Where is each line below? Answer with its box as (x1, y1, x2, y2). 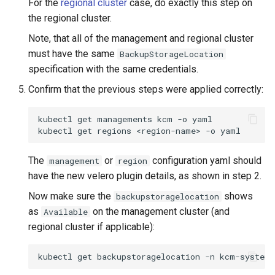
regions (97, 125, 131, 136)
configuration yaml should (150, 155, 261, 167)
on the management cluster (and (90, 206, 230, 218)
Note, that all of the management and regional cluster (28, 33, 254, 45)
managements (97, 113, 152, 125)
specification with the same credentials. (28, 63, 198, 76)
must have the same (28, 48, 117, 60)
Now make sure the (28, 190, 114, 203)
